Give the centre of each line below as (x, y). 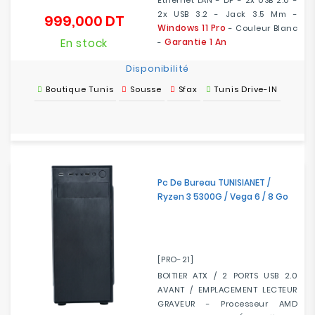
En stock (84, 43)
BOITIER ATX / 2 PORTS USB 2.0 (227, 276)
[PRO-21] (176, 259)
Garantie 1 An (196, 42)
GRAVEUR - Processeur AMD (227, 304)
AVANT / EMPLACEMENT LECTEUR (227, 290)
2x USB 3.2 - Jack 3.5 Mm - (227, 14)
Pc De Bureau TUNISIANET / (214, 182)
